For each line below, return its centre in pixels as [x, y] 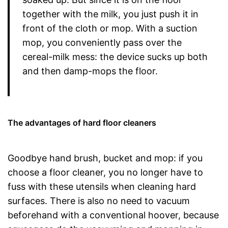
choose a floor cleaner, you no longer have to [105, 172]
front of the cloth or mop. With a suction [110, 28]
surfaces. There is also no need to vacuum [99, 201]
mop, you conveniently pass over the [102, 42]
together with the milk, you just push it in [110, 14]
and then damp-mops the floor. [90, 71]
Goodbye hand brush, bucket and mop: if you [105, 158]
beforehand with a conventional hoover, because [113, 215]
